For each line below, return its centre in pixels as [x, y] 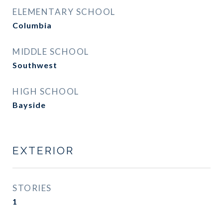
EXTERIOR [43, 151]
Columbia [32, 25]
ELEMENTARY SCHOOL [64, 12]
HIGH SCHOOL [46, 91]
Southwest [35, 65]
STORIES [32, 188]
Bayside [29, 105]
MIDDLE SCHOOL [51, 52]
